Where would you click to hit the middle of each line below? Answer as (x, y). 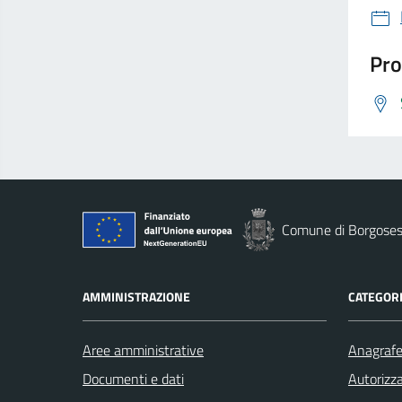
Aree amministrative (143, 350)
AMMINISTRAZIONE (136, 297)
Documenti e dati (133, 379)
